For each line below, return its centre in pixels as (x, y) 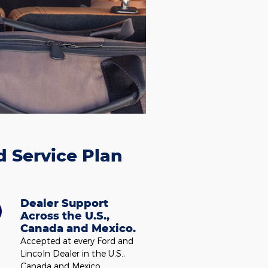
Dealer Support (64, 203)
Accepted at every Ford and (77, 241)
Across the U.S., (65, 215)
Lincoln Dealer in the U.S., (72, 253)
